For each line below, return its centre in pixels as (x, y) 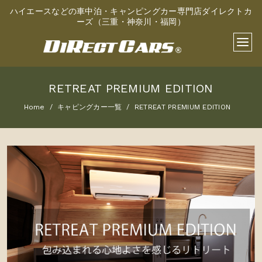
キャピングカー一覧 (90, 107)
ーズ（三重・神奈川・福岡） (131, 22)
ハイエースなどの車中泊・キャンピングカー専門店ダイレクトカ (131, 11)
